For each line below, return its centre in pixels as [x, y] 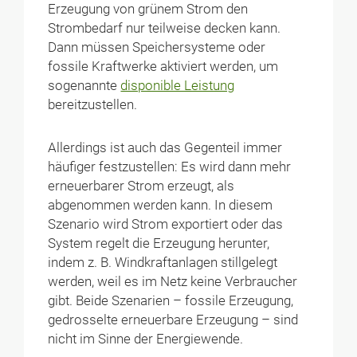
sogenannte [84, 86]
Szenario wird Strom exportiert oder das [166, 225]
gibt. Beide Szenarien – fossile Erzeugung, [171, 301]
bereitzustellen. [94, 105]
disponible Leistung [178, 86]
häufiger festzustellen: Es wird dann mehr [170, 167]
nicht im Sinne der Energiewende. [146, 339]
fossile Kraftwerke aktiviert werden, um [163, 67]
